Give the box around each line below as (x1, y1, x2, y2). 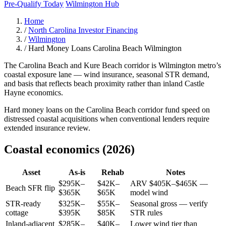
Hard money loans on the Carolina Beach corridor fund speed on (4, 105, 210, 114)
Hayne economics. (4, 88, 63, 97)
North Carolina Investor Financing (28, 25, 138, 34)
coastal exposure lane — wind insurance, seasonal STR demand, (4, 70, 209, 79)
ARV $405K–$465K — (130, 179, 208, 188)
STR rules (130, 208, 162, 217)
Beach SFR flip (6, 183, 55, 192)
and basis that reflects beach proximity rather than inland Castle (4, 79, 204, 88)
